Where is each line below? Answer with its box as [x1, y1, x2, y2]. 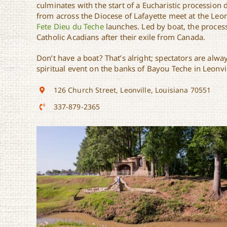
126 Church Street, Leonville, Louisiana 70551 [53, 85, 211, 95]
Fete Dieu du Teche [36, 21, 104, 32]
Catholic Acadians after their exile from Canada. [36, 32, 206, 43]
